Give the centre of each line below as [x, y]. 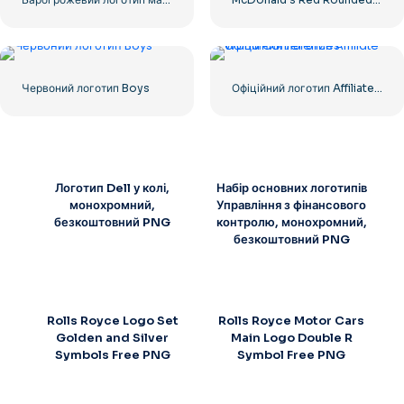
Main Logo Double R [291, 338]
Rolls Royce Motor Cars [292, 321]
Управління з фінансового [292, 205]
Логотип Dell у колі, [113, 188]
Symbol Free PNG [292, 355]
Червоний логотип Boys [86, 87]
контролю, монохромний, [291, 222]
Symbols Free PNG [112, 355]
